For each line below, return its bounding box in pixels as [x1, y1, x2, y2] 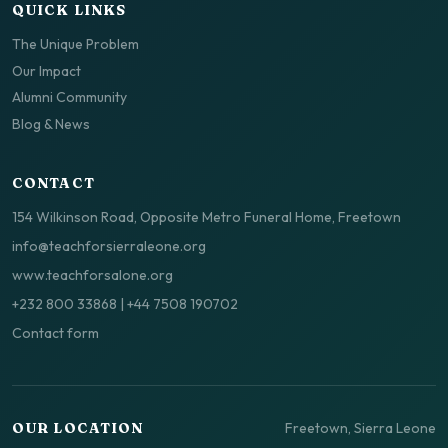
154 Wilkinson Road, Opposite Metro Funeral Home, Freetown [12, 207, 401, 226]
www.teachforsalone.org [12, 265, 173, 284]
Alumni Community [12, 88, 127, 107]
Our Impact [12, 61, 81, 80]
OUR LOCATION [12, 419, 144, 438]
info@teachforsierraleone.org [12, 236, 206, 255]
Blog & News [12, 114, 90, 133]
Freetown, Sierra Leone [285, 418, 436, 437]
